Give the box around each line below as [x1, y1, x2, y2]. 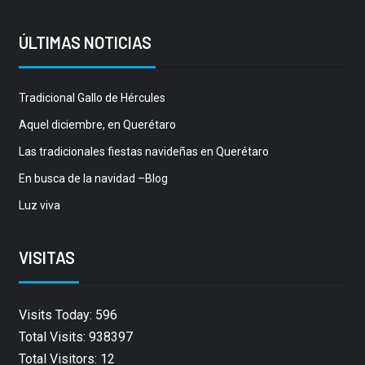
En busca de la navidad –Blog [18, 172, 168, 186]
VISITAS [18, 248, 75, 268]
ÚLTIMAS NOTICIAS [18, 33, 152, 53]
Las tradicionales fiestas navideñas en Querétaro [18, 145, 269, 159]
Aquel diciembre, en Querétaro [18, 118, 176, 132]
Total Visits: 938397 [18, 329, 133, 345]
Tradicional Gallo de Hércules [18, 91, 165, 105]
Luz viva [18, 199, 60, 213]
